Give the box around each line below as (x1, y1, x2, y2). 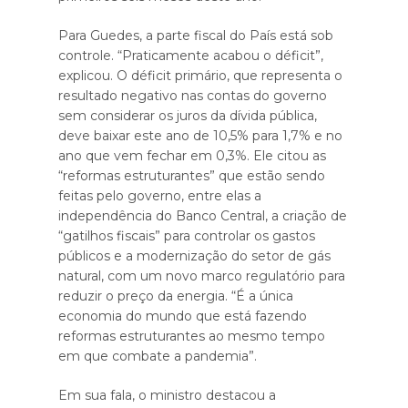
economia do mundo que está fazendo (58, 308, 307, 325)
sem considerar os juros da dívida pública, (58, 107, 317, 125)
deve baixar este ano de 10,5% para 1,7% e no (58, 127, 342, 145)
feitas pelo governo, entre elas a (58, 188, 261, 205)
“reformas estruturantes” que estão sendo (58, 168, 325, 185)
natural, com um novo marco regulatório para (58, 268, 345, 285)
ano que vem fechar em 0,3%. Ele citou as (58, 148, 326, 165)
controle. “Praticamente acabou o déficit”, (58, 47, 323, 65)
